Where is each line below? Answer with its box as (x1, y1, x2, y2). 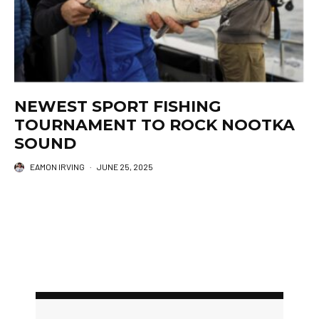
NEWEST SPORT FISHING (14, 97, 221, 117)
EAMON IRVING (30, 162, 85, 172)
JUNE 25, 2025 (97, 162, 153, 172)
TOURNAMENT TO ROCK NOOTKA (14, 115, 295, 135)
